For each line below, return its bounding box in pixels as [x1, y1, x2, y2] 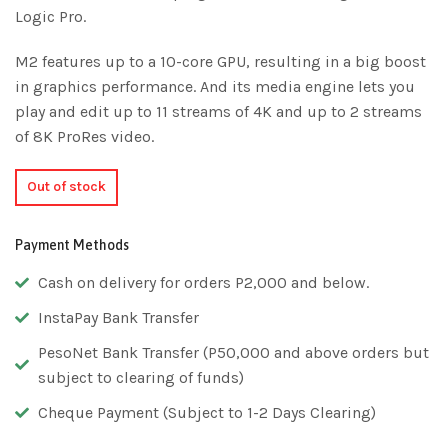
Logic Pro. [15, 6, 86, 26]
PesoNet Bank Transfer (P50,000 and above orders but [37, 343, 429, 363]
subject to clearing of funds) [37, 368, 244, 388]
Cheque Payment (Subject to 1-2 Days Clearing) [37, 403, 376, 423]
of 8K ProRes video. [15, 126, 154, 146]
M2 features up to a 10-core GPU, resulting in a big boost [15, 51, 426, 71]
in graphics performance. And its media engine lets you [15, 76, 415, 96]
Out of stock [26, 178, 106, 196]
